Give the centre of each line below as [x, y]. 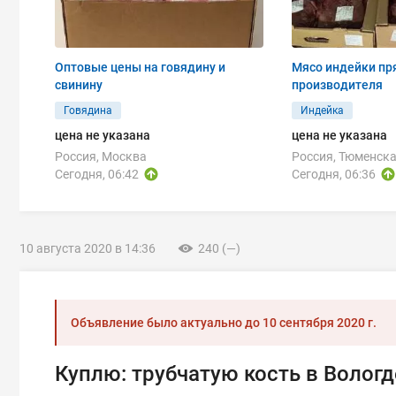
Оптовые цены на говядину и [140, 67]
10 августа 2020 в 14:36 [88, 248]
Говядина [88, 110]
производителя [337, 85]
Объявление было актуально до [167, 323]
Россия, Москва [101, 156]
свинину [79, 85]
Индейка [322, 110]
